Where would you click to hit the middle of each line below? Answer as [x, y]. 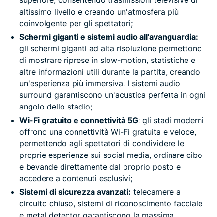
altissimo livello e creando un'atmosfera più [99, 11]
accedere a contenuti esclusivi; [76, 178]
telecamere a [156, 192]
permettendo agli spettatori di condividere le [102, 143]
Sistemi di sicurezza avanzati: [75, 192]
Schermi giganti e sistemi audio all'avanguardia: [109, 37]
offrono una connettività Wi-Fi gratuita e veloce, [108, 132]
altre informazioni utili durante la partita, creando [110, 71]
